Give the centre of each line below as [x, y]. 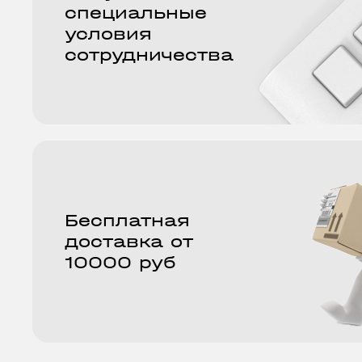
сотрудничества [149, 55]
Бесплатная [127, 221]
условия [108, 34]
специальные [136, 13]
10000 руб [120, 263]
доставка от [128, 242]
